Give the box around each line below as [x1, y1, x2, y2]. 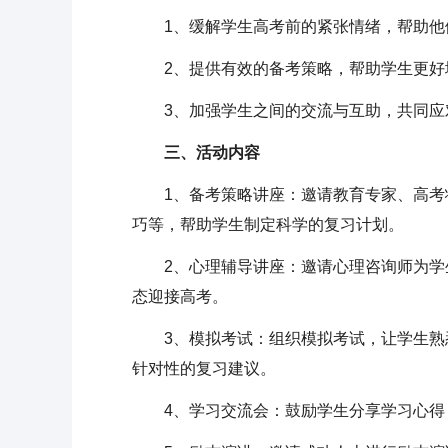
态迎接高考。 [132, 288, 228, 305]
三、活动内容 [132, 144, 260, 161]
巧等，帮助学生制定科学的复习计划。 [132, 216, 404, 233]
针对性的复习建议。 [132, 360, 276, 377]
